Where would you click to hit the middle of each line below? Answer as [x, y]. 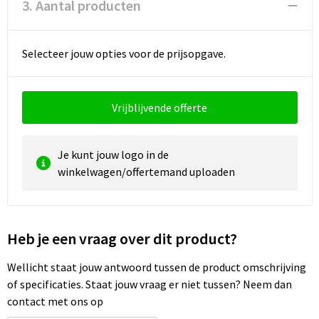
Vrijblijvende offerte [159, 108]
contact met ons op [55, 301]
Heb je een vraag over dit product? [122, 239]
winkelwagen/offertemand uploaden [146, 172]
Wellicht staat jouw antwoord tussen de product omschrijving [156, 267]
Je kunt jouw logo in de [113, 155]
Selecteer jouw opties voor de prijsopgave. [124, 53]
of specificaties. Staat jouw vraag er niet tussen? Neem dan [149, 284]
